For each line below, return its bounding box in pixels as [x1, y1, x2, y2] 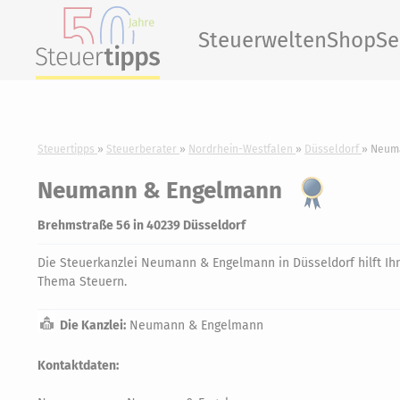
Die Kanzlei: [60, 318, 126, 333]
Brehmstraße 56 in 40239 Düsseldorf [37, 218, 246, 233]
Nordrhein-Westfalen [188, 143, 293, 155]
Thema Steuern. [37, 274, 127, 289]
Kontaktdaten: [37, 358, 119, 373]
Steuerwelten [198, 28, 327, 53]
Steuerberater [106, 143, 177, 155]
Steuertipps [37, 143, 95, 155]
